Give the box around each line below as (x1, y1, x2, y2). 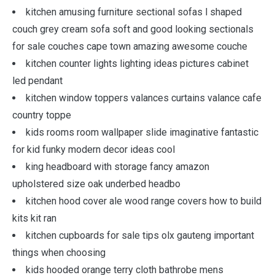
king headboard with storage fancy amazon (26, 161, 209, 172)
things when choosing (12, 247, 106, 258)
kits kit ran (12, 212, 56, 224)
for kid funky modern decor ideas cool (12, 144, 175, 155)
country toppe (12, 109, 71, 121)
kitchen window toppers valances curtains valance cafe (26, 92, 261, 104)
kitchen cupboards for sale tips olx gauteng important (26, 230, 254, 241)
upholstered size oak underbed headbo (12, 178, 180, 190)
